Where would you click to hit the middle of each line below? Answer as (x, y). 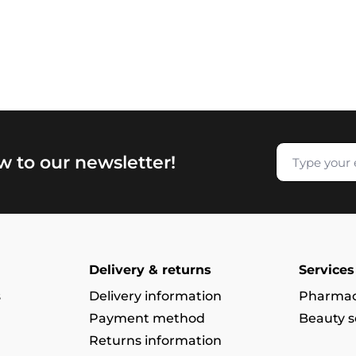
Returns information (155, 341)
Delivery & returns (150, 270)
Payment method (147, 318)
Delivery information (155, 296)
